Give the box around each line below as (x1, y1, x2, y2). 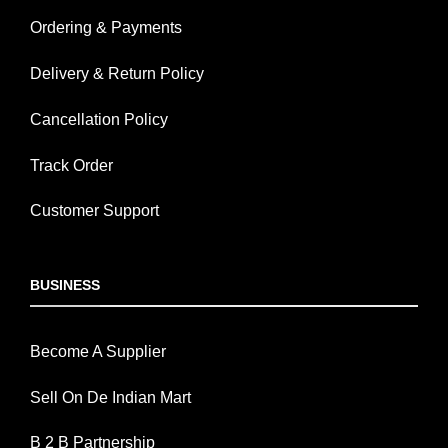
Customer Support (30, 202, 159, 220)
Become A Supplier (30, 342, 166, 360)
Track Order (30, 156, 113, 174)
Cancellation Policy (30, 110, 168, 128)
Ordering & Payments (30, 19, 182, 37)
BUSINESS (30, 277, 100, 294)
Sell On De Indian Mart (30, 388, 191, 406)
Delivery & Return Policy (30, 65, 204, 83)
